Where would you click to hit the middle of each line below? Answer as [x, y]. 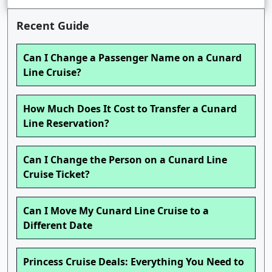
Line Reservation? [66, 124]
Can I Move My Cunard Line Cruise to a [116, 211]
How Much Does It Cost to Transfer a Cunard [130, 109]
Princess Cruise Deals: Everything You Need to [134, 262]
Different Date [58, 226]
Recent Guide [53, 26]
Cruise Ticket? [56, 175]
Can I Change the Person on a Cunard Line [125, 160]
